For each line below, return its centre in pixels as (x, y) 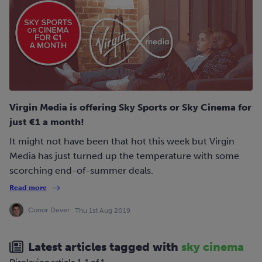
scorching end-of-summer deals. (81, 170)
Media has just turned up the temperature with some (124, 156)
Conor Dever (49, 210)
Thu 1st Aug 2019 (103, 210)
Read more (28, 187)
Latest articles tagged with (105, 247)
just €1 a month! (47, 122)
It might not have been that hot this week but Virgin (122, 141)
